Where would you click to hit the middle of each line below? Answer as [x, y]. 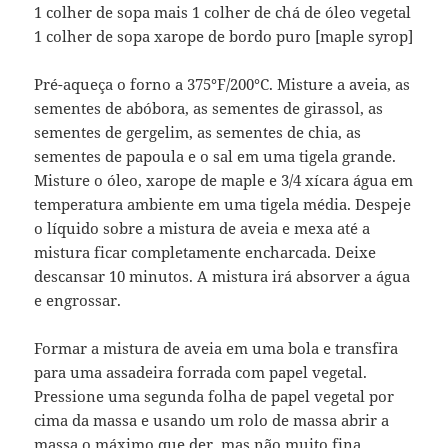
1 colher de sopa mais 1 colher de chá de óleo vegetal [223, 12]
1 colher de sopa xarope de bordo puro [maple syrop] [224, 36]
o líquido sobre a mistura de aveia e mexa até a [202, 228]
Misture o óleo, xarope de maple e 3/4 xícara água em [224, 180]
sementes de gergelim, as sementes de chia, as [198, 132]
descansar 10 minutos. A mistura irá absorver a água [222, 276]
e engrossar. [78, 300]
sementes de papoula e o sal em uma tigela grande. [215, 156]
